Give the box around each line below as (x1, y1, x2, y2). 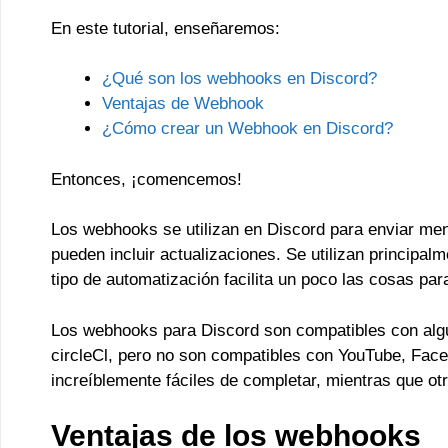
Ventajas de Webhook (102, 94, 264, 113)
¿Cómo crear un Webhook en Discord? (102, 119, 393, 138)
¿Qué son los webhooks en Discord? (102, 69, 377, 88)
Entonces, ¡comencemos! (51, 169, 242, 189)
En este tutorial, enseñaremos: (51, 18, 280, 38)
